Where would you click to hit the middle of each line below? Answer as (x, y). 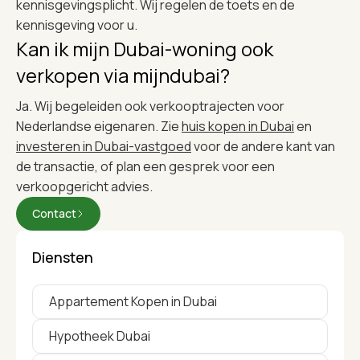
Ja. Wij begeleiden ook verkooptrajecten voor (150, 106)
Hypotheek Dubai (100, 335)
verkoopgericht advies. (84, 186)
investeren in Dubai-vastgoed (104, 146)
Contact (54, 213)
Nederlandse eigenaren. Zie (99, 126)
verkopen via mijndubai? (123, 75)
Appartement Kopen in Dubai (133, 301)
